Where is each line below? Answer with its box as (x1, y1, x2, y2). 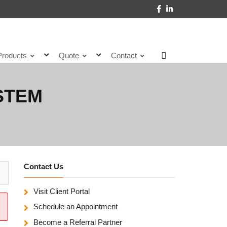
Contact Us (23, 162, 63, 171)
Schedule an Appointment (33, 202, 118, 211)
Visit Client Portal (33, 187, 90, 196)
